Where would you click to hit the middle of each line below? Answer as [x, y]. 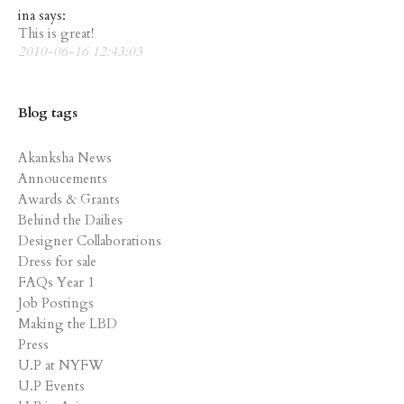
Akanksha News [65, 157]
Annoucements [63, 178]
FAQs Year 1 [56, 282]
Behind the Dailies [70, 220]
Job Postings [56, 303]
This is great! [56, 33]
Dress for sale [57, 261]
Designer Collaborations [90, 240]
